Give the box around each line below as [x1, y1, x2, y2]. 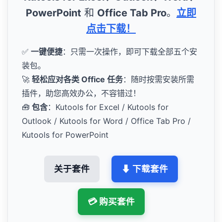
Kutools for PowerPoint [22, 130, 109, 140]
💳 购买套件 [87, 196, 135, 207]
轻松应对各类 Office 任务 [30, 74, 123, 85]
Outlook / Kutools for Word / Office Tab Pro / [22, 116, 191, 126]
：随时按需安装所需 [123, 74, 194, 85]
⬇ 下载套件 [121, 164, 168, 174]
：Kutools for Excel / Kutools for [48, 102, 168, 112]
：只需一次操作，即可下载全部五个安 [62, 47, 197, 57]
